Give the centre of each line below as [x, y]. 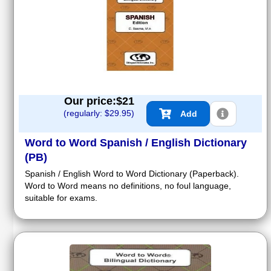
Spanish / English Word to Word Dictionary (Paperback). [132, 174]
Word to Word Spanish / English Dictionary [136, 143]
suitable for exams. [61, 198]
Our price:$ [93, 101]
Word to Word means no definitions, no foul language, [128, 186]
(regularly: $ [87, 113]
